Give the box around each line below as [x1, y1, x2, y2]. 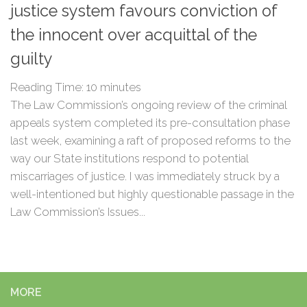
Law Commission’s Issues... [10, 204, 145, 219]
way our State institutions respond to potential [10, 151, 248, 165]
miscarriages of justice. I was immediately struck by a [10, 169, 280, 183]
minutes [100, 79, 141, 94]
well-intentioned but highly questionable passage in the [10, 186, 294, 201]
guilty [10, 49, 53, 69]
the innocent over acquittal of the [10, 25, 257, 45]
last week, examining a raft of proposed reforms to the [10, 133, 291, 147]
